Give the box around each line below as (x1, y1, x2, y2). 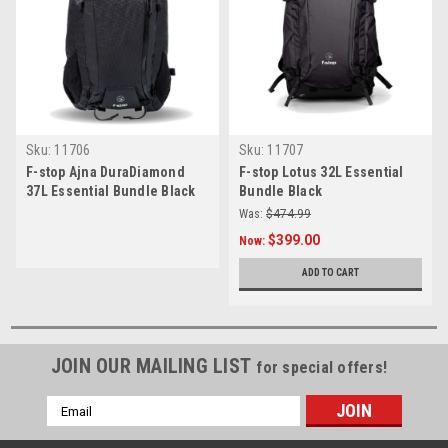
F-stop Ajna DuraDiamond (26, 164, 185, 181)
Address (46, 418, 100, 435)
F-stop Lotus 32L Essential (239, 164, 404, 181)
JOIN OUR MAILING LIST (50, 354, 257, 379)
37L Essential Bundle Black (26, 183, 196, 200)
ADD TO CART (302, 267, 359, 279)
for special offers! (256, 358, 388, 378)
